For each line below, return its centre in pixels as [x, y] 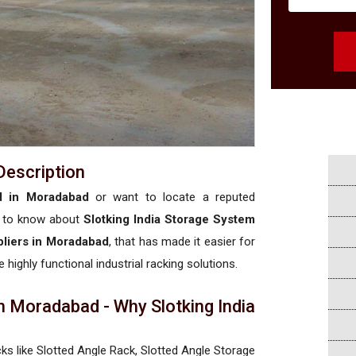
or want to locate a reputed [172, 197]
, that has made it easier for [182, 241]
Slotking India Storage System [169, 219]
